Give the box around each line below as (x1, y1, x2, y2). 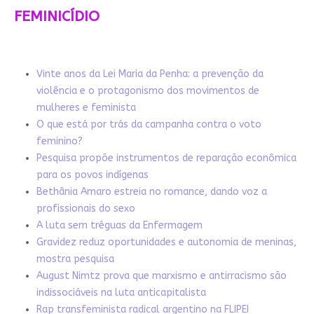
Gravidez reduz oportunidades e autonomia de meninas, (36, 236, 296, 249)
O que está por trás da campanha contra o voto (36, 118, 261, 131)
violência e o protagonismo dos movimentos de (36, 85, 259, 97)
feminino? (36, 135, 83, 148)
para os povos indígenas (36, 169, 149, 182)
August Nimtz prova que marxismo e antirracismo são (36, 270, 287, 282)
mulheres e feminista (36, 102, 136, 114)
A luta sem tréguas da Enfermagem (36, 219, 203, 232)
